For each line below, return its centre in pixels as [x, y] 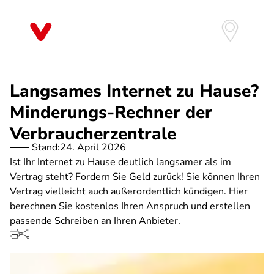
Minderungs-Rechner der [111, 113]
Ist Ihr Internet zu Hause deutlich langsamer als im [120, 162]
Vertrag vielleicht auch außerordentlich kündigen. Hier [129, 191]
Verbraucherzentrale [93, 134]
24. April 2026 [93, 147]
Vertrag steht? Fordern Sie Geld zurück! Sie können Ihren [135, 177]
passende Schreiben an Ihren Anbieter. [95, 221]
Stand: [46, 147]
